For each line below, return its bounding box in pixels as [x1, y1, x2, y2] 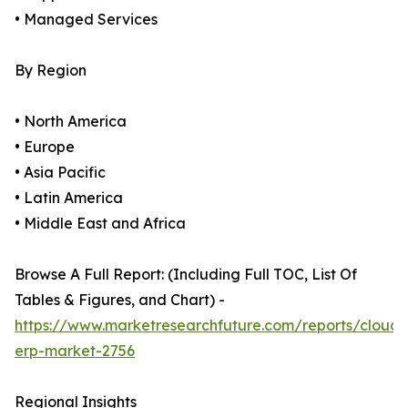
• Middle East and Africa [15, 214, 186, 233]
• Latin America [15, 189, 123, 208]
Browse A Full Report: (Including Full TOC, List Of [15, 265, 357, 284]
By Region [15, 61, 87, 80]
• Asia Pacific [15, 163, 106, 182]
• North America [15, 112, 127, 131]
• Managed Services [15, 10, 158, 29]
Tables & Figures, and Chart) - [15, 291, 225, 310]
